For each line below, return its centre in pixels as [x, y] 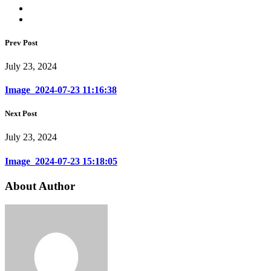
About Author [40, 186]
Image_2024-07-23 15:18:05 [61, 161]
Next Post [21, 114]
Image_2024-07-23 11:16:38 [61, 90]
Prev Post [21, 42]
